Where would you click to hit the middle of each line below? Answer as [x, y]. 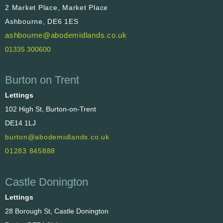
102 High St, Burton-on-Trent [51, 109]
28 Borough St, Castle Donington [57, 211]
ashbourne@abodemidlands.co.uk [66, 35]
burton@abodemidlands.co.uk [57, 137]
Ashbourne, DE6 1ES [42, 21]
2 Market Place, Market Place [56, 7]
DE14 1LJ [20, 123]
